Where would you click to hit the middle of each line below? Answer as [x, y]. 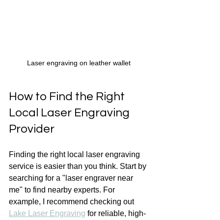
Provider [32, 129]
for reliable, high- [116, 214]
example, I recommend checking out [72, 202]
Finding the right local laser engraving [75, 155]
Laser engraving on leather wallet [79, 63]
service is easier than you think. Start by [79, 166]
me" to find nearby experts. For [63, 190]
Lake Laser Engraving [47, 214]
